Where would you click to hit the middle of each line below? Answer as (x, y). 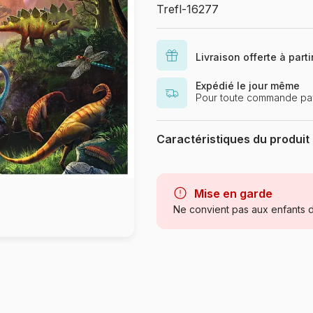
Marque (177, 167)
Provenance (188, 241)
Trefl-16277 (188, 9)
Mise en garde (233, 194)
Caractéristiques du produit (233, 139)
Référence (184, 265)
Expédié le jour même (248, 86)
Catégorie (182, 192)
